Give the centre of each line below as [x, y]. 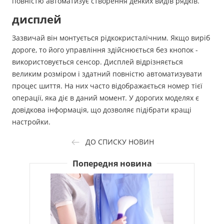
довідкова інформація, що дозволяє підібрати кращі [102, 110]
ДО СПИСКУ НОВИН [119, 142]
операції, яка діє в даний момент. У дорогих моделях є [105, 98]
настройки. [31, 122]
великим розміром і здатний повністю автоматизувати [107, 74]
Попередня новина [112, 163]
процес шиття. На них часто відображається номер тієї [107, 86]
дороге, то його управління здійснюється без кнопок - [105, 50]
